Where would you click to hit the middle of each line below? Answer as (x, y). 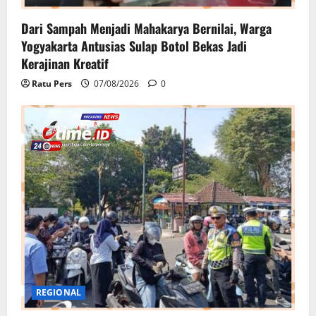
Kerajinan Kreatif (65, 64)
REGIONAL (59, 293)
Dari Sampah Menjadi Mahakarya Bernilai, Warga (146, 29)
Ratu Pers (52, 84)
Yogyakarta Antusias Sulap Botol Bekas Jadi (134, 46)
